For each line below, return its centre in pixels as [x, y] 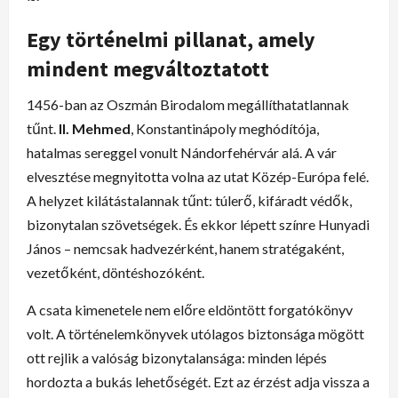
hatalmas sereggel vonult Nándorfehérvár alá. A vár [182, 152]
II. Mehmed [95, 128]
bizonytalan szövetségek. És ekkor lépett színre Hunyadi [198, 224]
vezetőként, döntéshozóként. [115, 272]
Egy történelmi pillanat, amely [171, 39]
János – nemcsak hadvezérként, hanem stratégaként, [185, 248]
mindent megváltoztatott [148, 68]
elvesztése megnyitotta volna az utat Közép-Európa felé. [198, 176]
